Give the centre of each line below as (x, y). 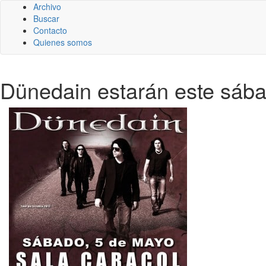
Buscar (46, 18)
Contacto (50, 30)
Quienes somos (63, 42)
